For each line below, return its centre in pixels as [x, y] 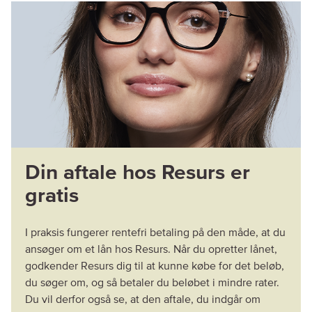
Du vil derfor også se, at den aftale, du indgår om [143, 299]
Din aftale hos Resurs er [138, 172]
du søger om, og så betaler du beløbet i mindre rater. [152, 282]
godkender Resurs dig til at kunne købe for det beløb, [155, 266]
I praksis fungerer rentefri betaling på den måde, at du [155, 232]
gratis [52, 195]
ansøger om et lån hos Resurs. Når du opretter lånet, [151, 249]
